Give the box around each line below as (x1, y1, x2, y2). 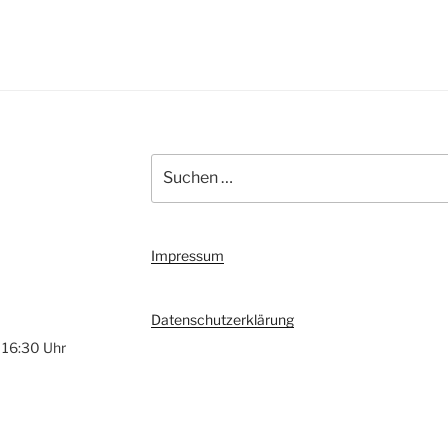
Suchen (149, 155, 200, 173)
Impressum (150, 246, 224, 264)
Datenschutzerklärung (150, 310, 294, 328)
